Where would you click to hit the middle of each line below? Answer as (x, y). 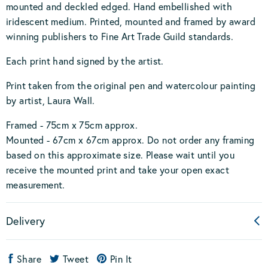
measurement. (36, 185)
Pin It (121, 259)
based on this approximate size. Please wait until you (121, 155)
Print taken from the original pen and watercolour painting (131, 85)
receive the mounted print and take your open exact (118, 170)
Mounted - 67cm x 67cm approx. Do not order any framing (130, 140)
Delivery (26, 221)
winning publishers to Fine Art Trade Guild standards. (120, 36)
